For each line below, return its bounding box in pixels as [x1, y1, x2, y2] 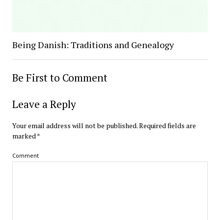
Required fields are [138, 120, 196, 130]
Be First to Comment [12, 70, 108, 84]
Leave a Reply [12, 97, 76, 111]
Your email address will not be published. [12, 120, 137, 130]
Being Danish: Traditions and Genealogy [12, 38, 174, 51]
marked [12, 131, 37, 140]
